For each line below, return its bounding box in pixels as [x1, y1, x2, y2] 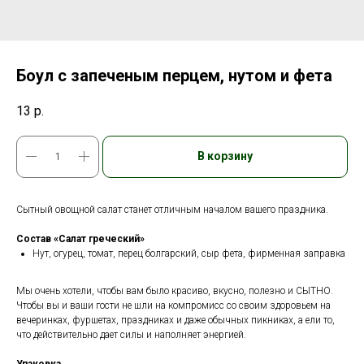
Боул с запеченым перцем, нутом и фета [16, 66, 332, 85]
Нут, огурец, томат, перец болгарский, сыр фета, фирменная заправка [32, 247, 345, 259]
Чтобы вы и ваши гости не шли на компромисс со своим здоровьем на [16, 299, 331, 311]
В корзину [197, 149, 253, 163]
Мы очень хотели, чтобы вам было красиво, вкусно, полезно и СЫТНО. [16, 284, 333, 297]
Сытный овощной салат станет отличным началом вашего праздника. [16, 203, 328, 215]
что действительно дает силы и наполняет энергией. [16, 328, 246, 340]
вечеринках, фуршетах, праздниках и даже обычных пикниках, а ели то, [16, 314, 335, 326]
